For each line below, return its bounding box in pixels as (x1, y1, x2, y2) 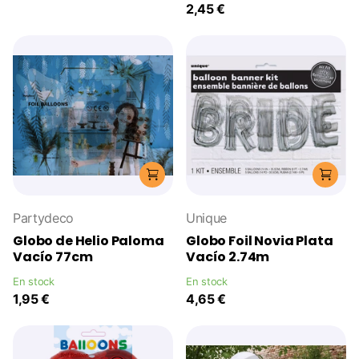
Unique (186, 209, 228, 226)
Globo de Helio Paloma (13, 231, 164, 250)
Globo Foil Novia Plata (186, 231, 333, 250)
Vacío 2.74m (186, 247, 270, 266)
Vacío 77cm (13, 247, 93, 266)
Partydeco (13, 209, 75, 226)
